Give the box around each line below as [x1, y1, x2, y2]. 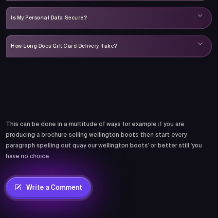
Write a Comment [25, 184, 82, 191]
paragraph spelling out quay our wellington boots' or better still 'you [6, 143, 202, 149]
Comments [6, 91, 78, 104]
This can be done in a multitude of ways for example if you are [6, 122, 184, 127]
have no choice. [6, 154, 51, 160]
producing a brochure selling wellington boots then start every [6, 132, 187, 138]
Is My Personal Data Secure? [11, 15, 87, 20]
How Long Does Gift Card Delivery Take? [11, 43, 117, 49]
